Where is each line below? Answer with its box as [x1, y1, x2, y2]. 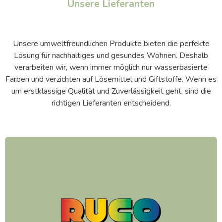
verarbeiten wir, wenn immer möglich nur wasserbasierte [14, 61, 208, 73]
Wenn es [185, 73, 217, 85]
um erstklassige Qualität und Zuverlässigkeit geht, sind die [11, 85, 211, 97]
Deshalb [179, 50, 208, 61]
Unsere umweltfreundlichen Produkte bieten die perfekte [12, 38, 210, 49]
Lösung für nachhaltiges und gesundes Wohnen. [14, 50, 179, 61]
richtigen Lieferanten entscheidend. [51, 97, 171, 109]
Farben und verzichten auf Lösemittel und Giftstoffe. [5, 73, 185, 85]
